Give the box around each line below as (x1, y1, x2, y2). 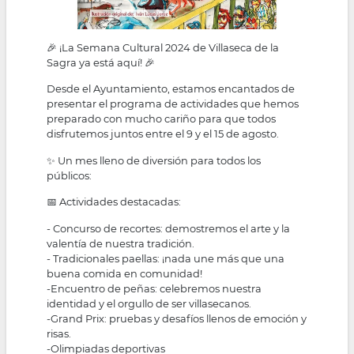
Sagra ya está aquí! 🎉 (47, 55, 156, 69)
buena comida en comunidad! (47, 266, 203, 280)
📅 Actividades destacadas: (47, 195, 182, 209)
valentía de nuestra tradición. (47, 236, 195, 250)
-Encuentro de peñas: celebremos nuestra (47, 281, 262, 295)
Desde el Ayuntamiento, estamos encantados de (47, 82, 296, 96)
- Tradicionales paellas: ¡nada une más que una (47, 251, 285, 265)
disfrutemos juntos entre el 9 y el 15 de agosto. (47, 127, 280, 141)
